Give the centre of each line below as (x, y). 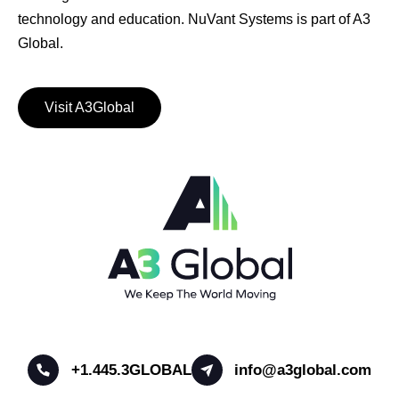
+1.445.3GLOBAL (131, 370)
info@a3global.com (303, 370)
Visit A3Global (90, 107)
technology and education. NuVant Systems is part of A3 (194, 19)
